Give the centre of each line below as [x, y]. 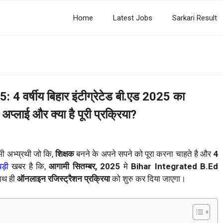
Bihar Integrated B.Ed [175, 167]
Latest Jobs [133, 18]
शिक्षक [64, 154]
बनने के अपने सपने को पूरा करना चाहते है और [144, 154]
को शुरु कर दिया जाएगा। [148, 179]
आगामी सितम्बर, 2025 [85, 167]
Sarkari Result [195, 18]
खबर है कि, [27, 167]
